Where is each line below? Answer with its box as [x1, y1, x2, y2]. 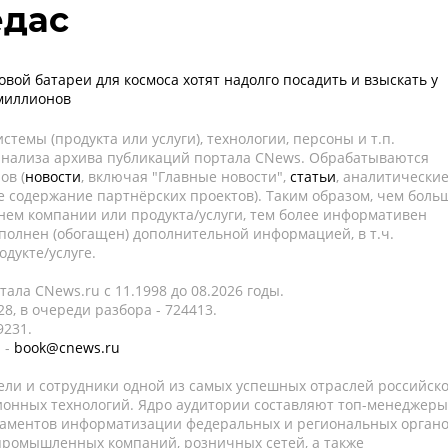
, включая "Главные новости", [81, 167, 290, 186]
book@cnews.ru [14, 338, 120, 357]
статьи [290, 167, 336, 186]
